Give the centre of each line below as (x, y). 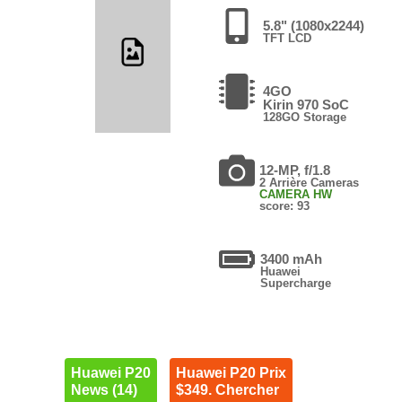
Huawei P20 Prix (231, 372)
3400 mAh (292, 258)
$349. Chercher (227, 389)
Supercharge (296, 283)
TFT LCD (287, 38)
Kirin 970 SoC (306, 104)
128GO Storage (304, 117)
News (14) (104, 389)
